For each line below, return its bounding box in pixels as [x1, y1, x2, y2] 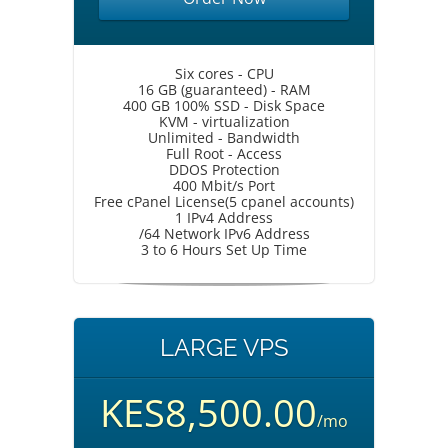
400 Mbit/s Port [173, 176, 275, 195]
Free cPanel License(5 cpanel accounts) [94, 192, 354, 211]
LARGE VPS [159, 333, 289, 362]
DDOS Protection [168, 160, 280, 179]
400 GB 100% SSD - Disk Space [123, 96, 325, 115]
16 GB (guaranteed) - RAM [137, 80, 311, 99]
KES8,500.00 [100, 386, 317, 438]
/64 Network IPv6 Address [138, 224, 310, 243]
